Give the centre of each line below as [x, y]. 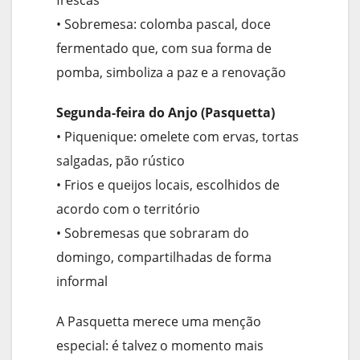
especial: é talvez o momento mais [160, 346]
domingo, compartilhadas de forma [164, 258]
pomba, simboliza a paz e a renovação [171, 73]
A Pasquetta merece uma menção [159, 322]
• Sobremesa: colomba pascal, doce [164, 25]
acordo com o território [128, 209]
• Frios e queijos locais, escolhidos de [168, 185]
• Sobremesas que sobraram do [153, 233]
